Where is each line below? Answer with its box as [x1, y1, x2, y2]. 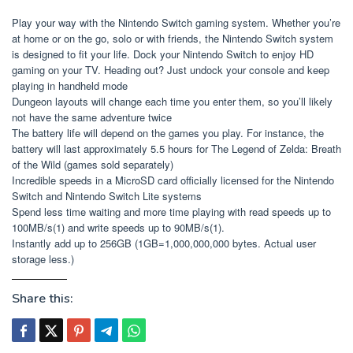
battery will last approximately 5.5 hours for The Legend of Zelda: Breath [12, 140, 341, 156]
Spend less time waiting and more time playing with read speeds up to [12, 203, 331, 219]
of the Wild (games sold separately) [12, 156, 173, 172]
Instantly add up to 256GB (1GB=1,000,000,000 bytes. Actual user [12, 235, 316, 251]
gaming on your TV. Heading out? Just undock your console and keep [12, 61, 329, 77]
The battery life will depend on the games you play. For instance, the [12, 124, 324, 140]
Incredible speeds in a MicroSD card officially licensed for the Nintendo [12, 172, 334, 188]
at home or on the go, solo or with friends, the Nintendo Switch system [12, 30, 333, 46]
